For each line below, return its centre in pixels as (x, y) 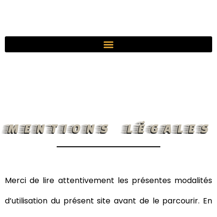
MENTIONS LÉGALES (108, 128)
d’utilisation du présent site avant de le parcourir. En (108, 201)
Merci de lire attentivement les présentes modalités (108, 180)
